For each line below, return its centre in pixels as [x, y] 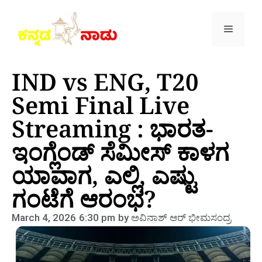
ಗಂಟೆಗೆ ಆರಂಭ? [84, 199]
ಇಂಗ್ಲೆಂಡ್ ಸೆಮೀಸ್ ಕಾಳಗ [120, 152]
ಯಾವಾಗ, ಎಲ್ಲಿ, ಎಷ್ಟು [104, 175]
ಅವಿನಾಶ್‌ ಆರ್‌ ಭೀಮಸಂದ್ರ [180, 218]
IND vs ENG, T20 [105, 82]
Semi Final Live [101, 105]
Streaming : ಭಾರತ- [112, 128]
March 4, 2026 [44, 218]
